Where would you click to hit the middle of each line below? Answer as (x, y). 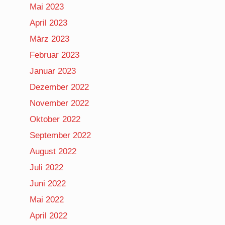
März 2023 (50, 39)
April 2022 (49, 215)
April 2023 (49, 23)
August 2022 (53, 151)
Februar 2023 (55, 55)
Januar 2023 (53, 71)
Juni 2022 (48, 183)
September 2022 (61, 135)
